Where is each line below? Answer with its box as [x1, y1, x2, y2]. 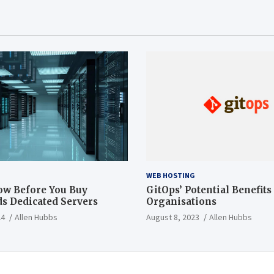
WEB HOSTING [146, 170, 195, 180]
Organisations [146, 195, 217, 207]
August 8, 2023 [146, 211, 199, 223]
